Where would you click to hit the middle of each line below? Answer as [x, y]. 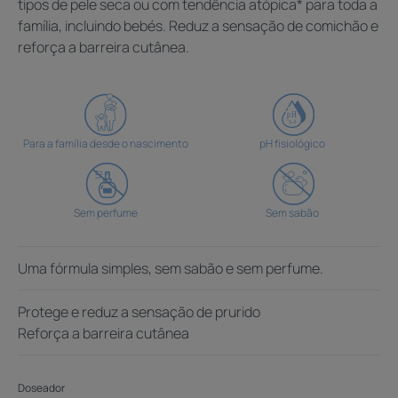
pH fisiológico [292, 143]
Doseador [41, 387]
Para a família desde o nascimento [105, 143]
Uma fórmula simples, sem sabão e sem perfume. [171, 268]
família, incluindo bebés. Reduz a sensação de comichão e [198, 25]
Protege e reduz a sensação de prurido [139, 311]
